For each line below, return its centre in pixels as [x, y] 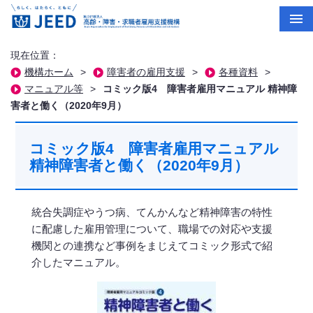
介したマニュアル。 [79, 262]
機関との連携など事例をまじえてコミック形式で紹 [152, 246]
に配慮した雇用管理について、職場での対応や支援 [152, 229]
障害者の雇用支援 [146, 72]
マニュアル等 [54, 89]
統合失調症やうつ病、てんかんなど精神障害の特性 [152, 212]
